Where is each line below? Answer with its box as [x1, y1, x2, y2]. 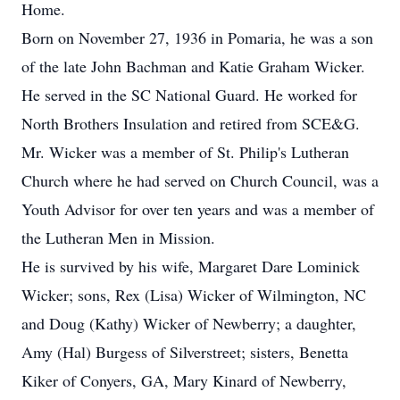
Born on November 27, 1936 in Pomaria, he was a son [21, 27, 373, 48]
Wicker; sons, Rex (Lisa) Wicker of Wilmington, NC [21, 284, 366, 305]
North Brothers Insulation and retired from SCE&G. [21, 112, 360, 134]
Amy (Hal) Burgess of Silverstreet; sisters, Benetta [21, 341, 348, 362]
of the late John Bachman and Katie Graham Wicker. [21, 55, 365, 77]
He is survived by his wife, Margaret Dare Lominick [21, 255, 360, 277]
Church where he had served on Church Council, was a [21, 170, 379, 191]
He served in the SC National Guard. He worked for [21, 84, 357, 105]
